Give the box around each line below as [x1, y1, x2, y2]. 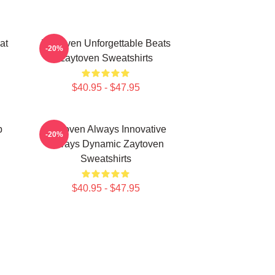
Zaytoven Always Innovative [45, 124, 166, 134]
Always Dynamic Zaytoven [47, 139, 164, 149]
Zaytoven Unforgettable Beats [41, 38, 171, 48]
